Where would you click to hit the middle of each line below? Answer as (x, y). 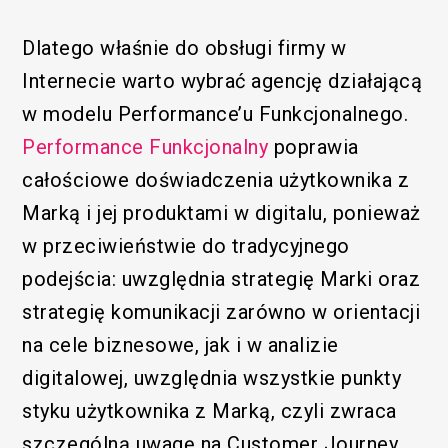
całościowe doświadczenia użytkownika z (216, 179)
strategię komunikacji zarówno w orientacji (221, 311)
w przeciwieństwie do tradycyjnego (186, 245)
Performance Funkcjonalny (145, 146)
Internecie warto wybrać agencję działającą (222, 80)
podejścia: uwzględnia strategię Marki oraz (221, 278)
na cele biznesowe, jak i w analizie (180, 344)
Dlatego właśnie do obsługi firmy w (184, 47)
